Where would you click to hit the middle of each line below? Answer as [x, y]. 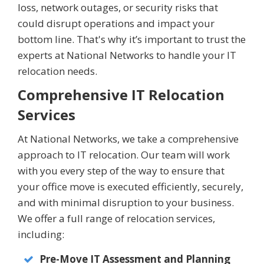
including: [41, 235]
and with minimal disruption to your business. [126, 203]
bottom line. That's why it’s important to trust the [132, 39]
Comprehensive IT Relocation [121, 95]
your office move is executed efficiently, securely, [131, 187]
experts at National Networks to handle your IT [127, 55]
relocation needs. [57, 71]
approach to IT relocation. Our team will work [124, 155]
